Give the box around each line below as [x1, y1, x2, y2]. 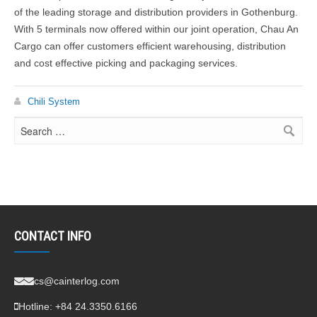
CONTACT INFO [14, 228, 91, 245]
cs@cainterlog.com [34, 275, 120, 287]
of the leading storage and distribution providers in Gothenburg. [14, 6, 298, 18]
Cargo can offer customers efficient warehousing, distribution [14, 40, 286, 52]
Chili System [28, 96, 80, 107]
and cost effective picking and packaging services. [14, 57, 238, 69]
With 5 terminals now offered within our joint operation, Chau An [14, 23, 299, 35]
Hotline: [18, 301, 55, 313]
